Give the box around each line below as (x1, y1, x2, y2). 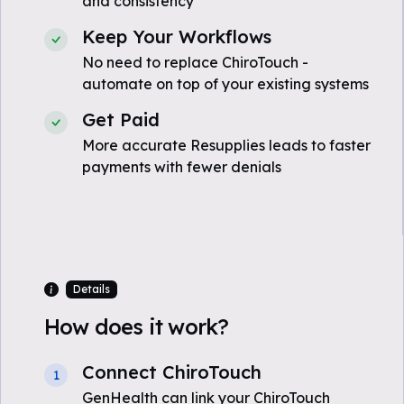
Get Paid (82, 108, 160, 131)
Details (72, 282, 110, 296)
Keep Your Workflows (82, 25, 271, 48)
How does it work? (44, 314, 229, 340)
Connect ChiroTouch (82, 361, 262, 383)
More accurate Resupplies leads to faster (82, 136, 371, 154)
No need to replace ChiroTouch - (82, 53, 308, 71)
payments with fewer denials (82, 158, 281, 176)
